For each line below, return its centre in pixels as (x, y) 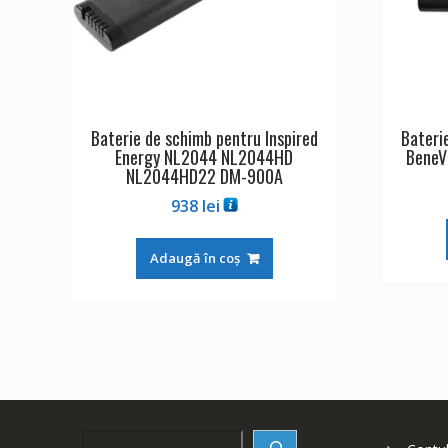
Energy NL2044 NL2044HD (204, 156)
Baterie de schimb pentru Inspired (204, 137)
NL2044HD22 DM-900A (204, 175)
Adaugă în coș (194, 257)
